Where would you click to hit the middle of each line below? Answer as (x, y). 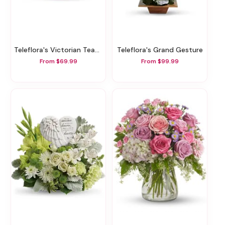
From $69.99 (58, 62)
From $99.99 (160, 62)
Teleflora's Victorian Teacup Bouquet (57, 49)
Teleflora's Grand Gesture (162, 49)
